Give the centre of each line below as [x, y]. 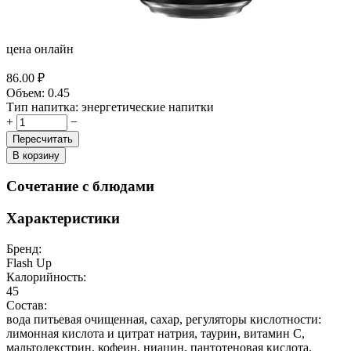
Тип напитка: [42, 107]
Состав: [27, 305]
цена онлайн [40, 49]
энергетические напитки [146, 107]
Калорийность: [46, 277]
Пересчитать [43, 139]
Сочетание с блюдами [80, 186]
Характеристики [63, 219]
